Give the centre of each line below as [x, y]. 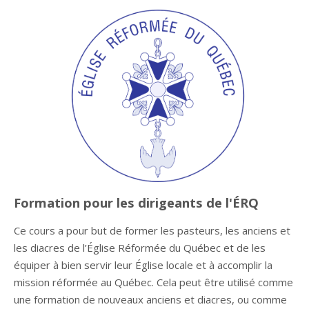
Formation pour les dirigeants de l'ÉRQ [136, 202]
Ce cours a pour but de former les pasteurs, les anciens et [152, 230]
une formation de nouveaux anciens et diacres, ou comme [150, 299]
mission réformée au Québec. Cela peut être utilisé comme [153, 282]
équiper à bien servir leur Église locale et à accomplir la [143, 265]
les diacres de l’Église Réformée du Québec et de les [140, 247]
